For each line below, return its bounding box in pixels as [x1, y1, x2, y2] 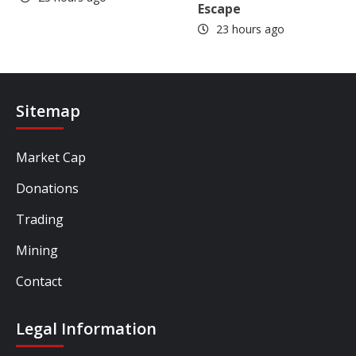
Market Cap [16, 149, 86, 167]
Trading [16, 211, 64, 229]
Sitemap [16, 100, 80, 122]
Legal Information [16, 318, 157, 340]
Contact [16, 273, 62, 291]
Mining [16, 242, 58, 260]
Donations [16, 180, 79, 198]
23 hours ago [213, 21, 284, 37]
